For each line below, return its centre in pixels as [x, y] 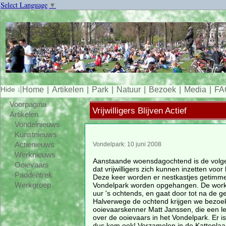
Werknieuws [35, 155]
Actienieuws [34, 145]
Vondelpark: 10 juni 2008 [127, 144]
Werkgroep [33, 185]
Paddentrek [33, 175]
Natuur [129, 90]
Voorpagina [28, 104]
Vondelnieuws [37, 125]
